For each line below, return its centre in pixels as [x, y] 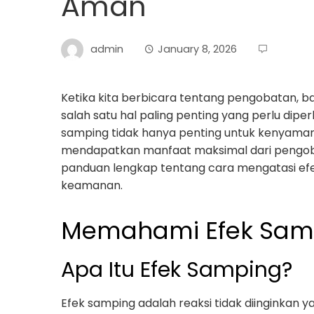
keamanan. [92, 185]
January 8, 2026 [197, 49]
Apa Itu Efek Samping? [177, 270]
